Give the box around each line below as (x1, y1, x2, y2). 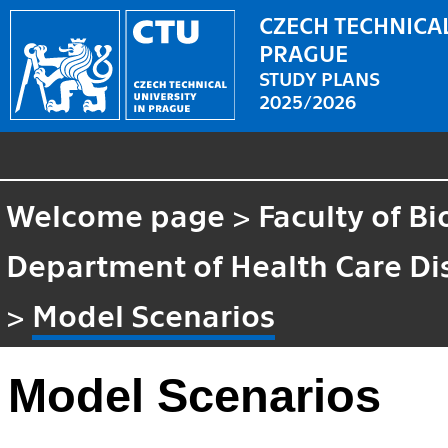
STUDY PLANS (259, 65, 381, 89)
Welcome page (6, 194, 226, 233)
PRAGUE (259, 37, 349, 66)
